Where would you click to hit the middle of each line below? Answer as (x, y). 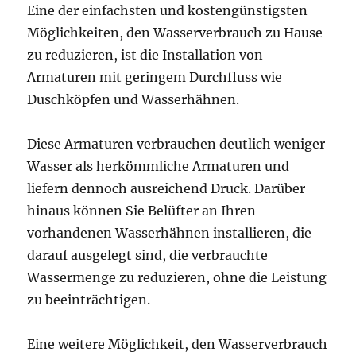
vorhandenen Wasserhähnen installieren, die (170, 232)
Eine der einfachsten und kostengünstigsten (168, 10)
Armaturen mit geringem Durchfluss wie (155, 77)
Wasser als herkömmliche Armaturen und (159, 166)
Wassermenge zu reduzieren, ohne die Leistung (177, 277)
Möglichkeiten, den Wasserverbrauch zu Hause (175, 32)
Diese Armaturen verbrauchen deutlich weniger (176, 143)
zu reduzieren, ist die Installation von (145, 54)
